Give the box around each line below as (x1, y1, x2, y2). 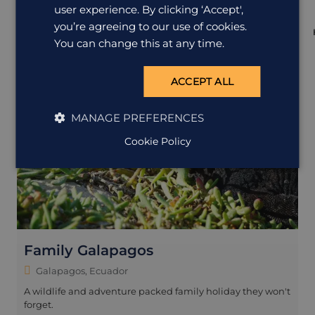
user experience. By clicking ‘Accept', (54, 3, 244, 16)
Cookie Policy (124, 135, 191, 148)
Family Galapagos (24, 242, 153, 259)
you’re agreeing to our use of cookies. (54, 20, 247, 33)
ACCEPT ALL (170, 75, 234, 88)
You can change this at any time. (54, 37, 225, 50)
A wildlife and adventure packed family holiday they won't (24, 285, 290, 297)
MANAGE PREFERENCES (71, 111, 205, 124)
